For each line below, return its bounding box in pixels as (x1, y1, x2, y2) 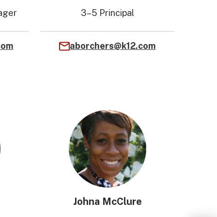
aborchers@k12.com (70, 41, 156, 51)
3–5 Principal (80, 8, 134, 18)
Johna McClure (73, 196, 142, 207)
